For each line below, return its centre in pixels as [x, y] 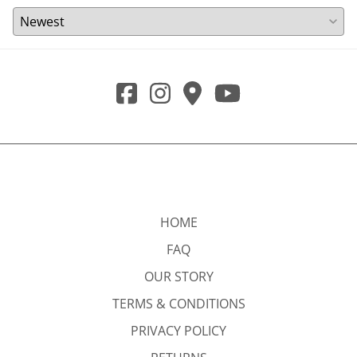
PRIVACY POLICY [178, 331]
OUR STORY [178, 277]
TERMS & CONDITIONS [178, 304]
